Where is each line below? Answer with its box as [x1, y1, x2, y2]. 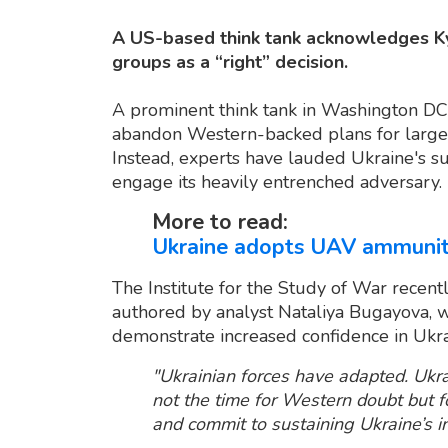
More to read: [152, 206, 288, 237]
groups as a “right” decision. [112, 49, 348, 74]
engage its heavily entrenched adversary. [112, 169, 442, 194]
